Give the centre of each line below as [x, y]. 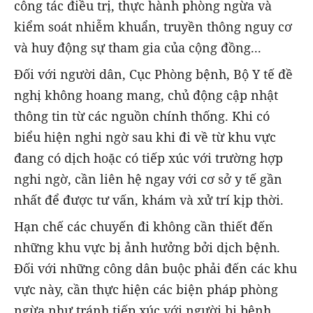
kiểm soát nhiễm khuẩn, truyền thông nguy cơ [153, 26]
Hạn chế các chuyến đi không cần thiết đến [144, 226]
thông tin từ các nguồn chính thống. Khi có [142, 116]
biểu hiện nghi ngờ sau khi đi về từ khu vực [145, 137]
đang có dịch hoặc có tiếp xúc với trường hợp [148, 158]
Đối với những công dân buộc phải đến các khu [155, 268]
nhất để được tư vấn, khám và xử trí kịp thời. [151, 199]
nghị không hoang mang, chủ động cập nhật [146, 95]
